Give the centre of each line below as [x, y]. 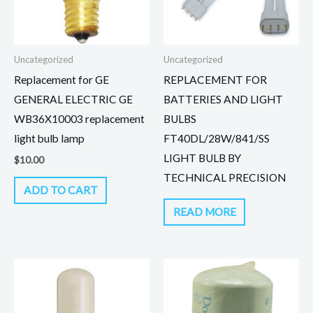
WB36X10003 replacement [79, 119]
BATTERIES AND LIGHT [223, 100]
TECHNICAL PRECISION [225, 178]
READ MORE [204, 212]
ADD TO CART [60, 190]
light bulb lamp [49, 139]
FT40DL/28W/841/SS [217, 139]
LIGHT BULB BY [202, 158]
